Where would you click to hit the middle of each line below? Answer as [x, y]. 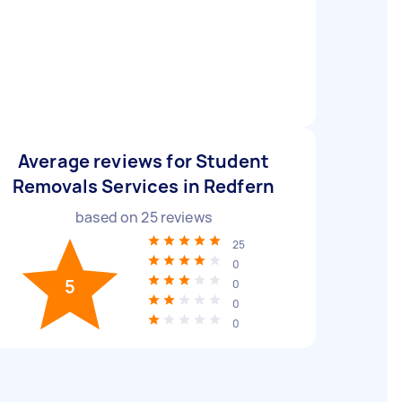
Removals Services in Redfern [144, 186]
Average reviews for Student [144, 161]
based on [109, 217]
